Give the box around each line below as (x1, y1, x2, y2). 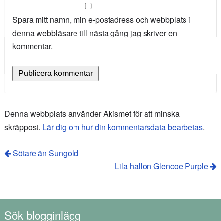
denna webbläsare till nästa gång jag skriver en (12, 27, 177, 39)
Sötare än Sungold (13, 147, 79, 159)
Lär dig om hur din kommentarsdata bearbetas (42, 121, 203, 133)
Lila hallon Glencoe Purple (114, 160, 208, 172)
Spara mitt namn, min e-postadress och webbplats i (12, 14, 190, 26)
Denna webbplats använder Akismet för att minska (4, 108, 180, 119)
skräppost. (4, 121, 42, 133)
